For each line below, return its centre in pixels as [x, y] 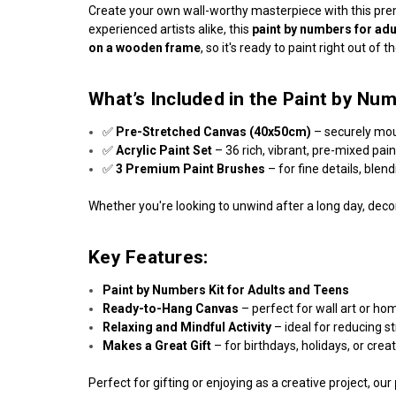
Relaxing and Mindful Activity [187, 327]
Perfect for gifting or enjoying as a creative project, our [241, 382]
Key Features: [148, 257]
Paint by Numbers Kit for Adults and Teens [226, 289]
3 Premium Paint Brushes [191, 168]
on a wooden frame [145, 47]
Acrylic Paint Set [164, 150]
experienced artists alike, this [170, 29]
